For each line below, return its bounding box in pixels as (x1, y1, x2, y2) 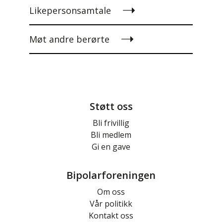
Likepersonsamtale (29, 4, 111, 17)
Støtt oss (89, 100, 133, 113)
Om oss (97, 186, 125, 198)
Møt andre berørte (29, 33, 110, 46)
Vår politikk (90, 198, 132, 210)
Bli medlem (91, 129, 131, 141)
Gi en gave (92, 141, 130, 153)
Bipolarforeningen (66, 168, 156, 182)
